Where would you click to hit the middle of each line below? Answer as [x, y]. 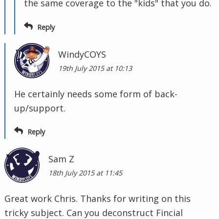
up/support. [40, 108]
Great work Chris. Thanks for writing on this [98, 199]
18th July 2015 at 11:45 [85, 173]
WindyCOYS [82, 54]
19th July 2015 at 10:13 [95, 68]
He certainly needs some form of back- [96, 94]
